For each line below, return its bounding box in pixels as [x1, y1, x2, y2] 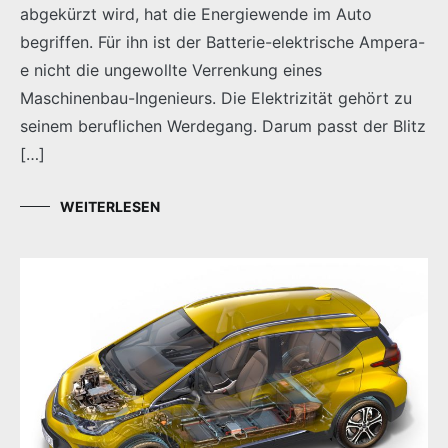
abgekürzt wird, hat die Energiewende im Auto [20, 3, 372, 24]
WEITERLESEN [60, 197, 160, 215]
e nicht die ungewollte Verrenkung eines [20, 59, 322, 80]
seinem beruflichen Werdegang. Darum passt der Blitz [20, 115, 426, 136]
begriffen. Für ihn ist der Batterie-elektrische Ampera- [20, 31, 425, 52]
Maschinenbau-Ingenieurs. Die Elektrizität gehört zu [20, 87, 412, 108]
